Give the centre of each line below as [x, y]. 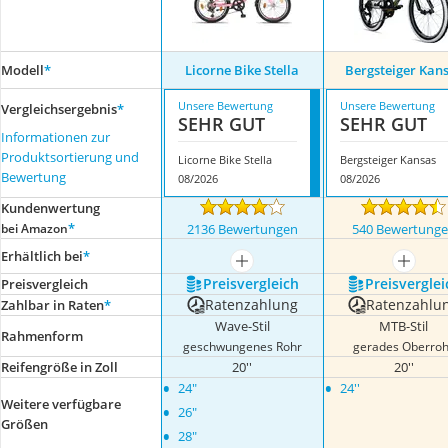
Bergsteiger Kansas [387, 159]
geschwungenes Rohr [242, 346]
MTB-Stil [404, 326]
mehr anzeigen [284, 266]
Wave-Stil [242, 326]
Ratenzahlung [251, 304]
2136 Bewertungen [242, 229]
